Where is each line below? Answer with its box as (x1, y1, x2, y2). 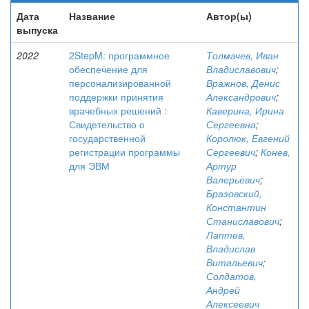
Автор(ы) (206, 9, 252, 23)
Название (69, 9, 115, 23)
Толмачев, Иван (206, 48, 279, 62)
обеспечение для (69, 62, 148, 76)
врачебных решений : (69, 103, 167, 117)
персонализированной (69, 76, 171, 90)
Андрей (206, 283, 240, 297)
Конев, (261, 145, 290, 159)
